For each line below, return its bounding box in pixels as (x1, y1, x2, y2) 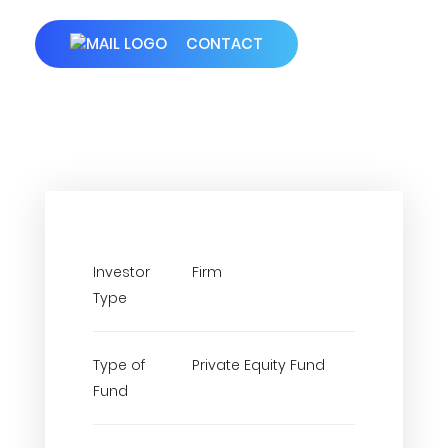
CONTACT (182, 33, 263, 54)
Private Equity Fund (192, 355, 325, 375)
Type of (93, 355, 145, 375)
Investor (93, 262, 150, 282)
